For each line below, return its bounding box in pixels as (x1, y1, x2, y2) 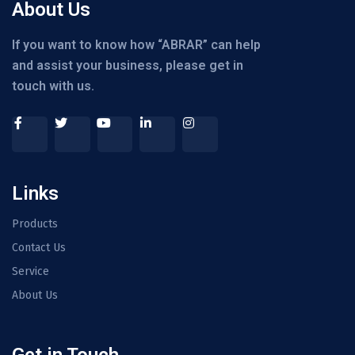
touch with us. (12, 78, 94, 94)
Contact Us (12, 241, 66, 255)
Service (12, 265, 49, 279)
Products (12, 217, 58, 231)
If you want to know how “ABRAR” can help (12, 37, 261, 53)
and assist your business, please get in (12, 58, 243, 74)
